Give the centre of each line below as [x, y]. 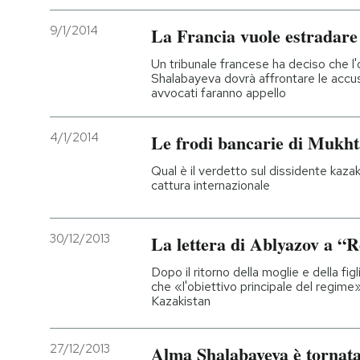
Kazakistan [181, 301]
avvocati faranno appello [219, 92]
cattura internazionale [211, 185]
